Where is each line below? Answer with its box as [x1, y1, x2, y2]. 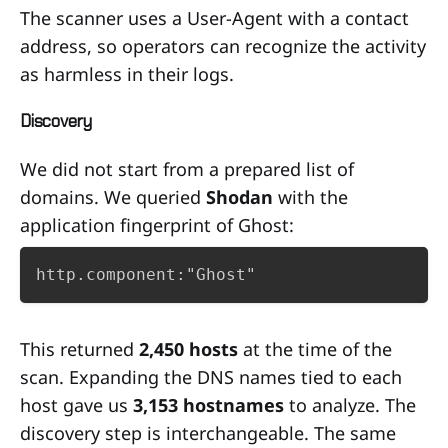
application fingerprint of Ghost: [20, 212, 294, 237]
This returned [20, 336, 139, 361]
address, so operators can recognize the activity [20, 33, 426, 58]
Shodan [206, 184, 273, 209]
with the [273, 184, 348, 209]
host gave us [20, 392, 133, 417]
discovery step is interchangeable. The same [20, 420, 396, 445]
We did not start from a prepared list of [20, 156, 354, 181]
